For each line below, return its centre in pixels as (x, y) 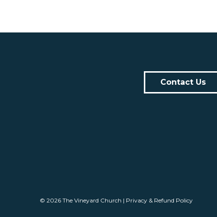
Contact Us (183, 82)
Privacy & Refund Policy (159, 200)
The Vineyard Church (92, 200)
